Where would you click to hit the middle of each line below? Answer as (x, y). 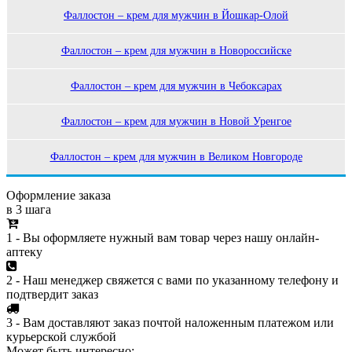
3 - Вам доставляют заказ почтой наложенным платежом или (170, 322)
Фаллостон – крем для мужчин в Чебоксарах (176, 86)
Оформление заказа (59, 195)
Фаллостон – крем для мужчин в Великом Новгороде (176, 156)
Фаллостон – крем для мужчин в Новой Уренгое (176, 121)
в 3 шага (29, 209)
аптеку (24, 251)
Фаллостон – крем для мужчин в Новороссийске (176, 50)
